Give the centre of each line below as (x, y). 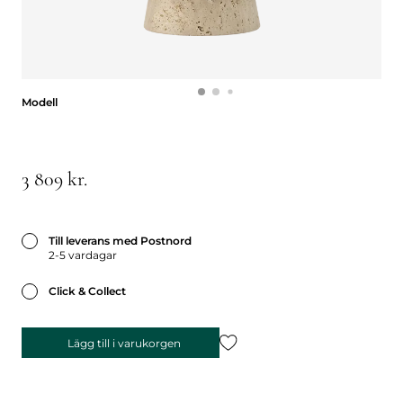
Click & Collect (87, 291)
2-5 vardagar (83, 255)
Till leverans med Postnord (120, 241)
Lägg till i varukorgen (124, 343)
